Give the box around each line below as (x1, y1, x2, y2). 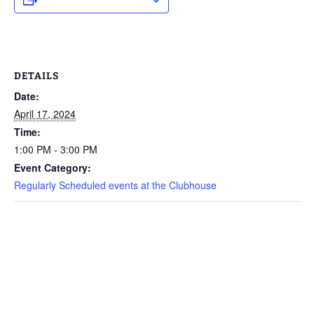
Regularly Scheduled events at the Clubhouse (14, 178, 217, 192)
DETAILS (14, 70, 59, 82)
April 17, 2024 (14, 107, 76, 121)
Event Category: (14, 161, 91, 175)
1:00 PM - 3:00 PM (14, 142, 97, 156)
